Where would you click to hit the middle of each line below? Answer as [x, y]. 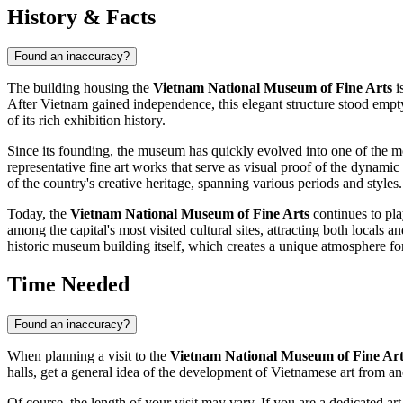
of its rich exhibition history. [86, 121]
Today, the [39, 214]
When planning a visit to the [89, 356]
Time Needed [68, 285]
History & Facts [81, 17]
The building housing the [80, 88]
